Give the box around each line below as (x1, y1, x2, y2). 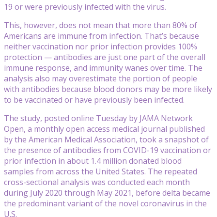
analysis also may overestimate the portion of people (4, 73, 197, 84)
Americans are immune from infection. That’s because (4, 30, 199, 41)
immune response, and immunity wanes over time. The (4, 62, 202, 73)
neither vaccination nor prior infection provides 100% (4, 41, 197, 52)
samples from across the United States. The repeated (4, 166, 197, 177)
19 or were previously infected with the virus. (4, 1, 166, 12)
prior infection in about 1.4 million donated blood (4, 155, 182, 166)
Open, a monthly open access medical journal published (4, 123, 205, 134)
